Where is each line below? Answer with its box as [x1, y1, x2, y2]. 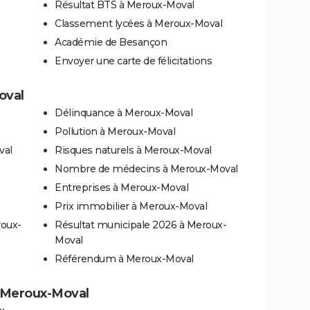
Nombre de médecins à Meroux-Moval [55, 162, 238, 175]
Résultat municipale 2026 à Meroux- [55, 218, 226, 231]
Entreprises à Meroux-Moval [55, 181, 188, 194]
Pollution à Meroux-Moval [55, 125, 175, 138]
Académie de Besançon [55, 35, 167, 48]
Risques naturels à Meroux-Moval [55, 143, 212, 156]
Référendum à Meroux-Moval [55, 252, 194, 265]
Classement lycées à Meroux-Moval [55, 17, 222, 30]
